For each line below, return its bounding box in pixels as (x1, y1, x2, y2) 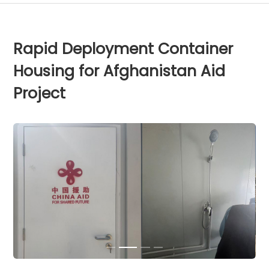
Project (13, 82, 66, 104)
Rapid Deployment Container (13, 38, 234, 59)
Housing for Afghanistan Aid (13, 60, 226, 82)
